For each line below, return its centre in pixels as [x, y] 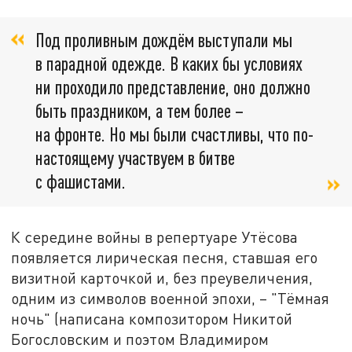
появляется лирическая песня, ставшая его [165, 257]
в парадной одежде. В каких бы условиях [169, 64]
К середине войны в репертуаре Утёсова [155, 236]
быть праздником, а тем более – [139, 111]
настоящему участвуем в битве [135, 158]
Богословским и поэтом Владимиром [140, 339]
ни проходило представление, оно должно [173, 87]
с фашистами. [81, 181]
